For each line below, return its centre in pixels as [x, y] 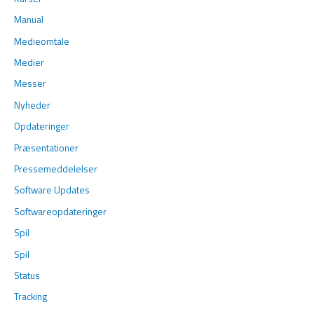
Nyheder [32, 105]
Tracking [30, 297]
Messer [30, 84]
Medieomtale [42, 41]
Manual [29, 20]
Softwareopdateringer [60, 211]
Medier [29, 62]
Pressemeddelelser [56, 169]
